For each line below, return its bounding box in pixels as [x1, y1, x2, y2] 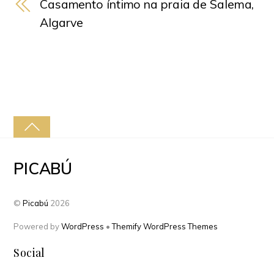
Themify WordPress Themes [112, 221, 218, 231]
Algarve [39, 14, 84, 30]
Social [13, 245, 45, 261]
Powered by [13, 221, 62, 231]
